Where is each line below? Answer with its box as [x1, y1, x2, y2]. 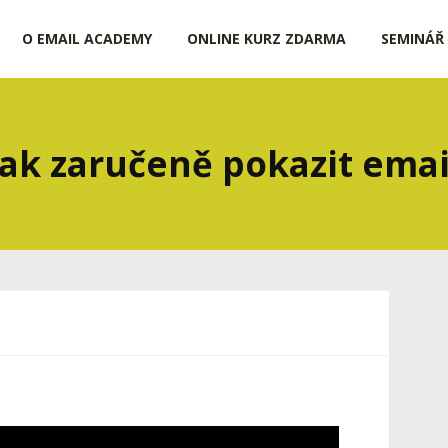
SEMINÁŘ [381, 29, 444, 48]
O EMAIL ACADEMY [22, 29, 152, 48]
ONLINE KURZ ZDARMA [187, 29, 346, 48]
